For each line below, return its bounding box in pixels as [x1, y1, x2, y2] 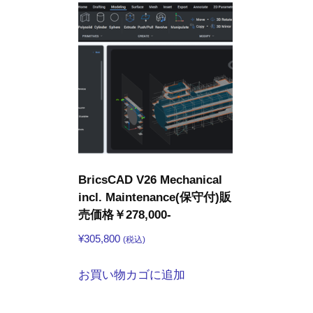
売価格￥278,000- [78, 208, 171, 222]
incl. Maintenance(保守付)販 [78, 191, 231, 205]
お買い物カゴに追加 [78, 268, 185, 282]
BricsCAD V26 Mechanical [78, 173, 222, 187]
